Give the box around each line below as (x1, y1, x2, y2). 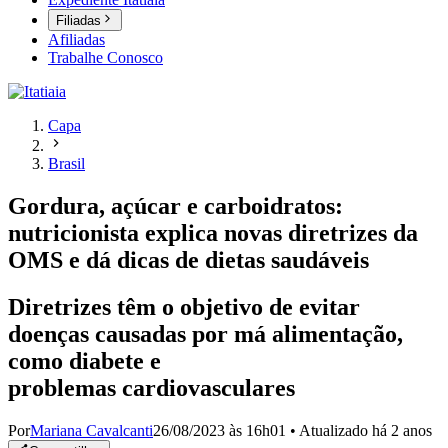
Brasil (48, 155, 85, 173)
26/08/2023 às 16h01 (153, 422, 286, 439)
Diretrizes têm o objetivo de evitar (8, 294, 360, 321)
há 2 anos (372, 422, 432, 439)
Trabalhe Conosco (48, 49, 163, 67)
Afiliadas (48, 31, 105, 49)
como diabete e (8, 348, 161, 375)
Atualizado (299, 422, 372, 439)
